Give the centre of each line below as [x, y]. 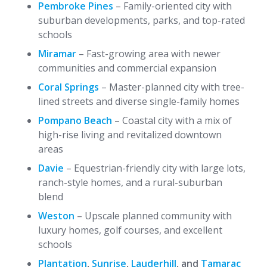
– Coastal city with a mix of [172, 120]
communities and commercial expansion [127, 68]
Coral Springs [69, 87]
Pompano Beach [75, 120]
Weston [56, 216]
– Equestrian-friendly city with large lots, [155, 168]
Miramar [57, 54]
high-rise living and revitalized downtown [130, 135]
